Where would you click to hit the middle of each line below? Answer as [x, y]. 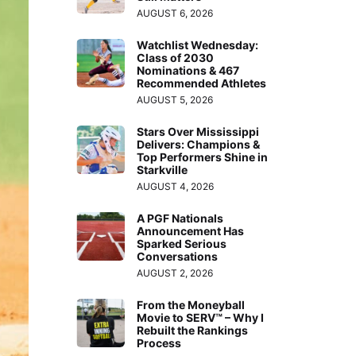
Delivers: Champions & [199, 144]
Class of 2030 [176, 57]
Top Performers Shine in [203, 157]
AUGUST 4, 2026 [176, 186]
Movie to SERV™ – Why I [201, 317]
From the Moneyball [191, 304]
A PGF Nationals [180, 218]
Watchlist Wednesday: [198, 44]
